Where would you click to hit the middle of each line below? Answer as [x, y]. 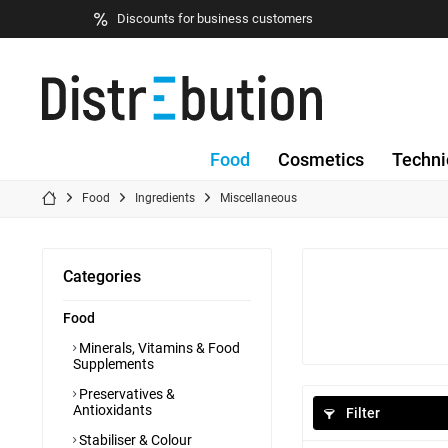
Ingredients [165, 198]
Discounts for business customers [214, 18]
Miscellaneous [258, 198]
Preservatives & [125, 394]
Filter [361, 413]
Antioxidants [112, 410]
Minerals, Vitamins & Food [158, 348]
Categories [102, 276]
